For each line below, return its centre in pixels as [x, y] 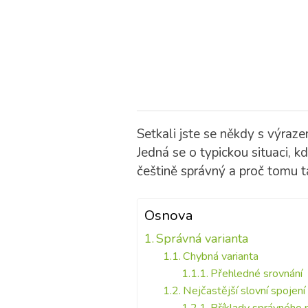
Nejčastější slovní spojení [244, 291]
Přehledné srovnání [256, 274]
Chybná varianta [220, 256]
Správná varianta [202, 239]
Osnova [168, 215]
